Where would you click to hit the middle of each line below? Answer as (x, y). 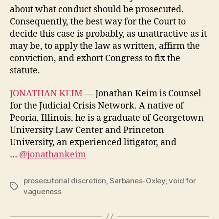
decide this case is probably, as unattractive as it (108, 34)
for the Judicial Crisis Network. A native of (97, 106)
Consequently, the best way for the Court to (98, 22)
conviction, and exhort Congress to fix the (95, 58)
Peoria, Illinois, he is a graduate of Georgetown (107, 118)
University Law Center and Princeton (87, 130)
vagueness (43, 191)
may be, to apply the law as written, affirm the (105, 46)
